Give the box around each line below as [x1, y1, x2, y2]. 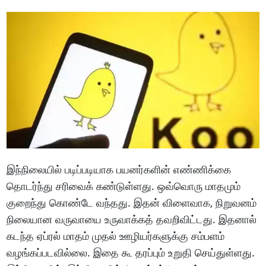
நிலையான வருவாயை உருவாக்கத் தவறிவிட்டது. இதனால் [7, 212, 257, 227]
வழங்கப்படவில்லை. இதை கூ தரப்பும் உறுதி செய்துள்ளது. [7, 245, 255, 260]
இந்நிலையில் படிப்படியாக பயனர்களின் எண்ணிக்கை [7, 162, 232, 177]
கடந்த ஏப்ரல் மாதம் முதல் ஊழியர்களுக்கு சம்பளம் [7, 229, 225, 243]
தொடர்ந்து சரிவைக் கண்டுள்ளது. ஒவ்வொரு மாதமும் [7, 179, 241, 194]
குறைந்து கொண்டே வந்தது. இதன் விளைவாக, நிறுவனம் [7, 195, 257, 210]
